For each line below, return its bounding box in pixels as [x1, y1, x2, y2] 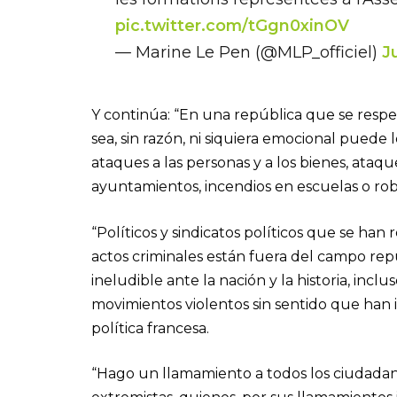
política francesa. [91, 319, 209, 337]
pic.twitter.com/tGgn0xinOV [114, 15, 349, 35]
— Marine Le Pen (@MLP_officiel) [114, 42, 382, 61]
